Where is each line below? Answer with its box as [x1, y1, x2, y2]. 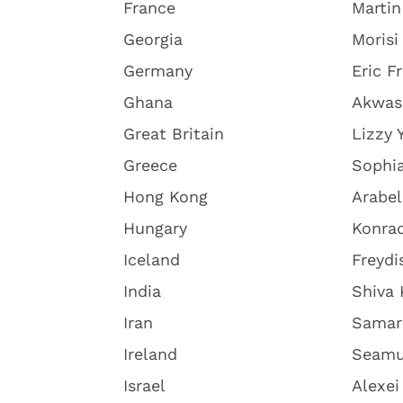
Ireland [123, 345, 177, 363]
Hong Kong [123, 187, 208, 206]
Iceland [123, 250, 180, 269]
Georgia [123, 30, 183, 49]
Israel [123, 376, 166, 395]
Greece [123, 156, 177, 175]
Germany [123, 61, 193, 80]
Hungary [123, 219, 187, 237]
